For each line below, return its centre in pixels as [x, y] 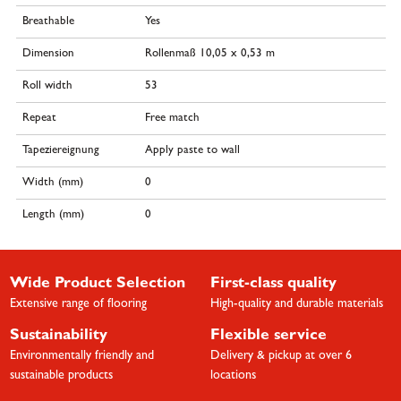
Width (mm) [52, 183]
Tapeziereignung [60, 151]
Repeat [39, 119]
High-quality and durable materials [296, 305]
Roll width [47, 87]
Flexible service [268, 337]
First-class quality [273, 285]
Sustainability [58, 337]
